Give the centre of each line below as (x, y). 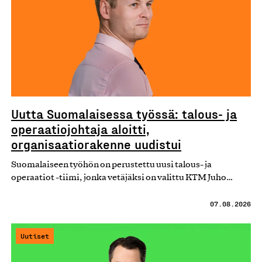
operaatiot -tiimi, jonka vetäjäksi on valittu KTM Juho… (122, 177)
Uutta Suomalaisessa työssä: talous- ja (124, 113)
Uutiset (35, 235)
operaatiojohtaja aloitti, (80, 128)
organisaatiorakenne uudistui (96, 144)
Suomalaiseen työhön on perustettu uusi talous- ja (111, 165)
